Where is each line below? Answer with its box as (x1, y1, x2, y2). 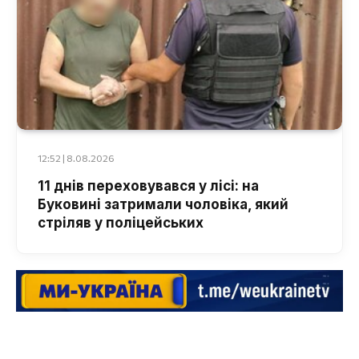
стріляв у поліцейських (38, 214, 204, 231)
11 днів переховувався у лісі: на (38, 177, 259, 194)
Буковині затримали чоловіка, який (38, 196, 288, 212)
